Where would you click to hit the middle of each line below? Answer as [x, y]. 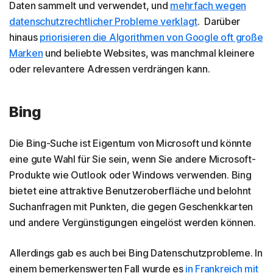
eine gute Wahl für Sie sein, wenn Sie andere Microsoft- [133, 159]
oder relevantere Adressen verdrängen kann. [110, 69]
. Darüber [219, 21]
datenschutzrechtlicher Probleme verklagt [104, 21]
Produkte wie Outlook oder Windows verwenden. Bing [130, 175]
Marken [26, 53]
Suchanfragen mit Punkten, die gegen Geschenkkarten [131, 206]
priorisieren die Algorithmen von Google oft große [151, 37]
